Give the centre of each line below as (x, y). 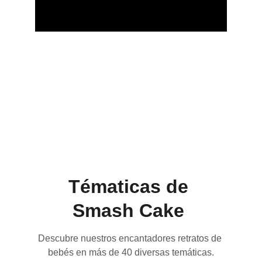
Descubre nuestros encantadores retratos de (131, 238)
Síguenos (67, 86)
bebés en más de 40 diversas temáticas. (131, 252)
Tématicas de (131, 187)
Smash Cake (131, 211)
